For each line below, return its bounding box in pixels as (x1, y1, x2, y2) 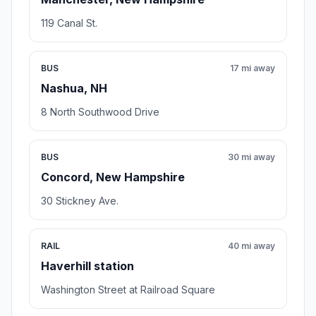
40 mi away (228, 241, 275, 252)
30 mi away (228, 152, 275, 163)
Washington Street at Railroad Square (41, 284, 215, 296)
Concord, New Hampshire (41, 170, 185, 185)
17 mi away (230, 63, 275, 74)
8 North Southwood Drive (41, 106, 159, 119)
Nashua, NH (41, 81, 107, 96)
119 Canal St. (41, 17, 97, 30)
